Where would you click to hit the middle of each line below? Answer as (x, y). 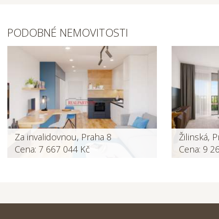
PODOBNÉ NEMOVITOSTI (68, 32)
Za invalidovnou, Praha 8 (63, 137)
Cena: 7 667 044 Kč (52, 149)
